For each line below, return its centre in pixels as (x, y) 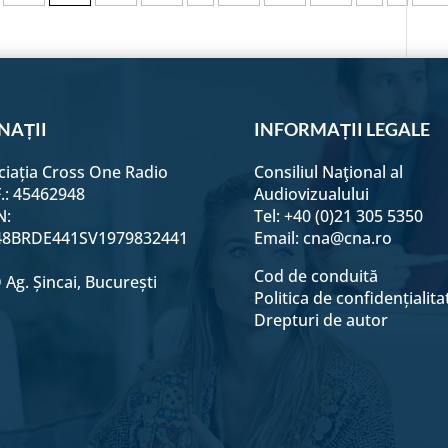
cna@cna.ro (347, 237)
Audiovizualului (311, 193)
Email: (278, 237)
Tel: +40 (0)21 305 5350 (338, 215)
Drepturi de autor (320, 319)
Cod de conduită (315, 275)
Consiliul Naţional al (328, 171)
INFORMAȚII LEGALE (341, 128)
